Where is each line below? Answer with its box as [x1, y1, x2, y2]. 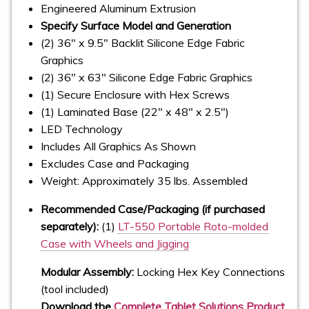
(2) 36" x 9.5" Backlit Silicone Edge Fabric [41, 35, 246, 50]
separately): [41, 219, 99, 233]
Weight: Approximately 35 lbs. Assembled [41, 173, 248, 188]
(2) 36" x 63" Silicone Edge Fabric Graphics [41, 70, 253, 84]
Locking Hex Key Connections [137, 264, 286, 279]
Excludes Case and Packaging [41, 156, 190, 170]
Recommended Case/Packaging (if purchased [41, 201, 266, 216]
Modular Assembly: [41, 264, 137, 279]
